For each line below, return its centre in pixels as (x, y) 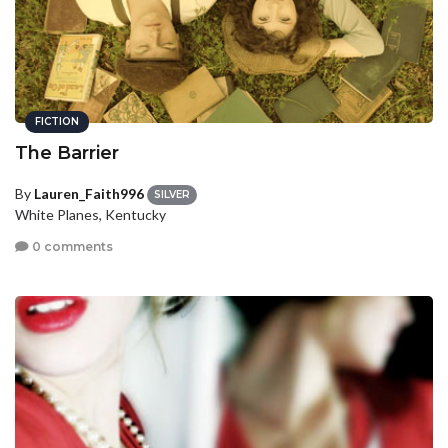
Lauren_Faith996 (89, 194)
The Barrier (67, 153)
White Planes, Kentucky (90, 215)
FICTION (57, 122)
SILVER (172, 195)
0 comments (71, 246)
